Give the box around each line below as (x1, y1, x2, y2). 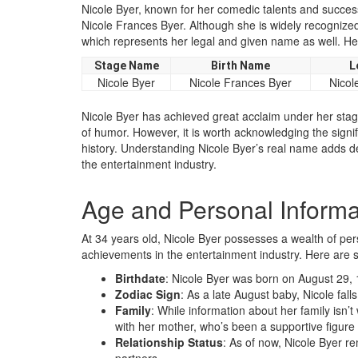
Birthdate (115, 270, 165, 286)
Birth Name (211, 59, 270, 72)
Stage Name (93, 59, 159, 72)
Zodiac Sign (115, 286, 181, 302)
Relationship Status (115, 334, 223, 350)
